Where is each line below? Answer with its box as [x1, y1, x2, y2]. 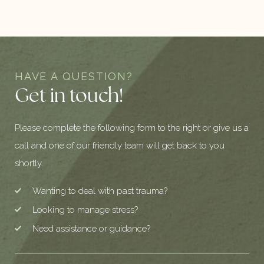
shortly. [15, 157, 43, 169]
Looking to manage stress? [32, 204, 138, 215]
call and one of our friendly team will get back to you [15, 140, 225, 151]
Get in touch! [15, 87, 123, 107]
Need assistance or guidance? [32, 223, 150, 234]
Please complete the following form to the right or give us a [15, 122, 249, 133]
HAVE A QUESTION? [15, 70, 133, 82]
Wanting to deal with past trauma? [32, 185, 167, 196]
